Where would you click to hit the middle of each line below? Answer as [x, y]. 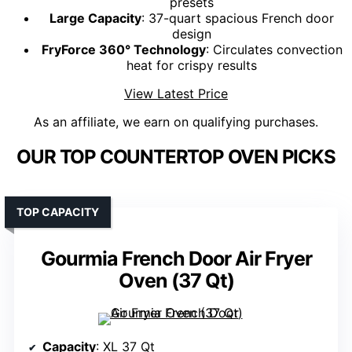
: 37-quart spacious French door [238, 18]
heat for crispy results [192, 66]
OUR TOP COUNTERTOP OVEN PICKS [176, 157]
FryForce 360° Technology [123, 50]
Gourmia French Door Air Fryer [176, 259]
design [192, 34]
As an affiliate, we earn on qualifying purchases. [176, 122]
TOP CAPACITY [58, 212]
